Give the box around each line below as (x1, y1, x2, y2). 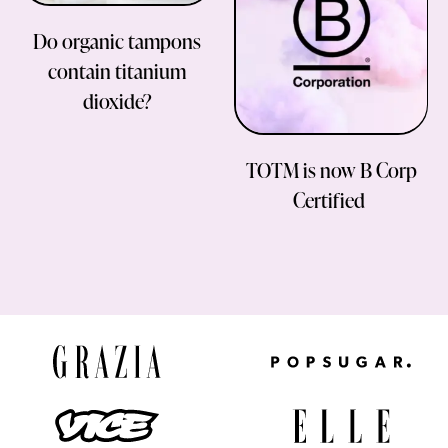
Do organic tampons (33, 26, 201, 55)
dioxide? (82, 86, 152, 115)
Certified (293, 185, 369, 214)
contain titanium (48, 56, 186, 85)
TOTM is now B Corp (245, 155, 417, 184)
